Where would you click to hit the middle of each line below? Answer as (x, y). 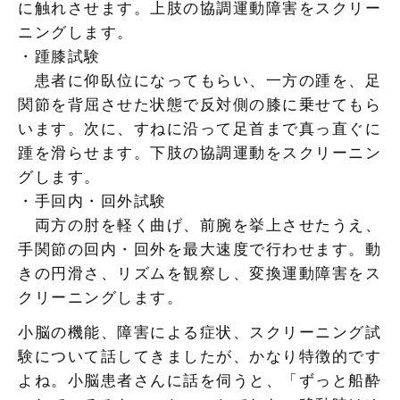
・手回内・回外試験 (92, 201)
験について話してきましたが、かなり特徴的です (200, 356)
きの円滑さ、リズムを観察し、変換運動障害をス (200, 273)
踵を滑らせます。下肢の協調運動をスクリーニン (200, 153)
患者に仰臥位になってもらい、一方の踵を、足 (200, 80)
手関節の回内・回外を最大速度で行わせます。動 (200, 249)
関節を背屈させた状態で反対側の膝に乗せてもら (200, 104)
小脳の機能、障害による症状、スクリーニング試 (200, 332)
